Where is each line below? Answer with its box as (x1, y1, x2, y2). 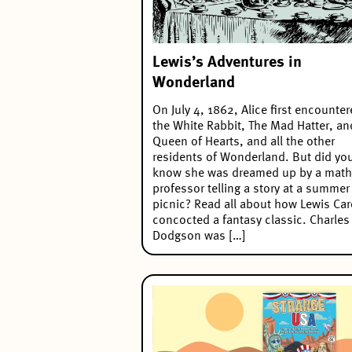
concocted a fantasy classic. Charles (152, 214, 350, 228)
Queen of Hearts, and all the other (152, 136, 335, 149)
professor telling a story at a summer (152, 183, 350, 196)
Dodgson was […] (152, 230, 246, 244)
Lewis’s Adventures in (152, 55, 302, 71)
